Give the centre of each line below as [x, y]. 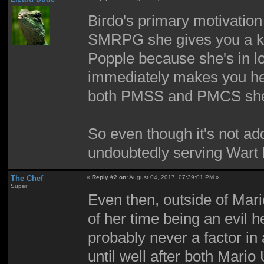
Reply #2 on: [110, 177]
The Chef [27, 178]
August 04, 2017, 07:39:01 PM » [174, 177]
